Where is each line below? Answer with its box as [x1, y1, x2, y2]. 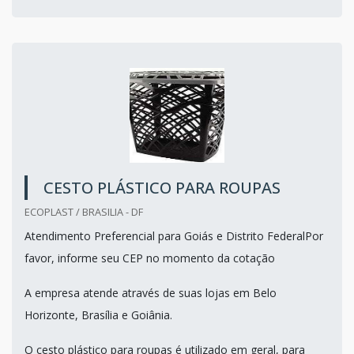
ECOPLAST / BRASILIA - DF [24, 204, 143, 219]
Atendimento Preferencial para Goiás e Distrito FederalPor [24, 228, 323, 243]
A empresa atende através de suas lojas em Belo [24, 284, 277, 300]
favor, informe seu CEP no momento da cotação [24, 250, 275, 265]
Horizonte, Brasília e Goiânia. [24, 307, 172, 322]
